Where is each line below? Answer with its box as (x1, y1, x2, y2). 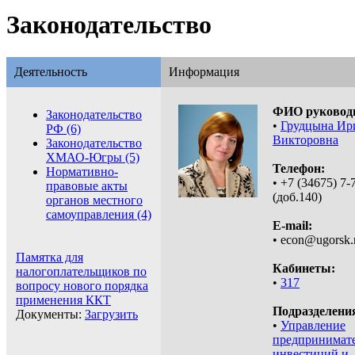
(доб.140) (273, 189, 322, 204)
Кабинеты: (273, 261, 335, 275)
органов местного (46, 193, 143, 207)
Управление (281, 318, 345, 332)
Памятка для (16, 250, 83, 264)
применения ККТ (16, 292, 111, 307)
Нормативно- (46, 164, 118, 178)
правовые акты (46, 178, 128, 193)
